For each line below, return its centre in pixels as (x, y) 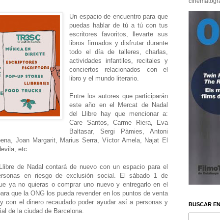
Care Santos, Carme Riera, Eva (119, 123)
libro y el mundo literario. (104, 79)
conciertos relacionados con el (119, 70)
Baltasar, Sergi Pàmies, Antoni (119, 132)
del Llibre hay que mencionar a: (119, 114)
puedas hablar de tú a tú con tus (119, 26)
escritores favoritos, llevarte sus (119, 34)
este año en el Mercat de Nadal (119, 105)
